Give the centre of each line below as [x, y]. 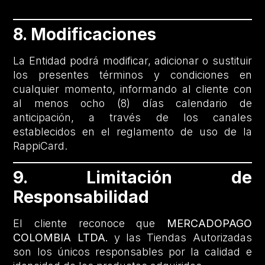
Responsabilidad [81, 197]
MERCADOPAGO [209, 223]
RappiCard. [41, 146]
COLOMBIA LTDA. [61, 237]
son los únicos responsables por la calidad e [132, 251]
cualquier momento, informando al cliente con [132, 89]
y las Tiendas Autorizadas [180, 237]
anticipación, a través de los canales [132, 118]
